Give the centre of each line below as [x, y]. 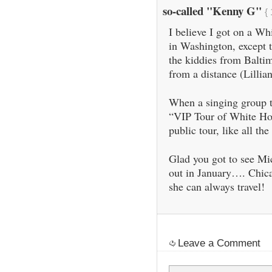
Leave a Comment [219, 243]
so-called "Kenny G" [213, 10]
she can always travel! [216, 186]
